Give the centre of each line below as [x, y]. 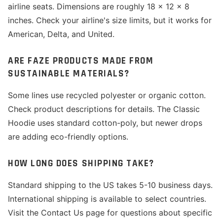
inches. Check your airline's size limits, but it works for [110, 20]
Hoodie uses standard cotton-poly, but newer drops [105, 123]
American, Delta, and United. [61, 34]
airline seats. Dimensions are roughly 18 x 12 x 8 [99, 6]
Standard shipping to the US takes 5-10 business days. [110, 185]
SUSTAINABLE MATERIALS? [69, 74]
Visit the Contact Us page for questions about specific [110, 213]
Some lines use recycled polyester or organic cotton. [107, 95]
